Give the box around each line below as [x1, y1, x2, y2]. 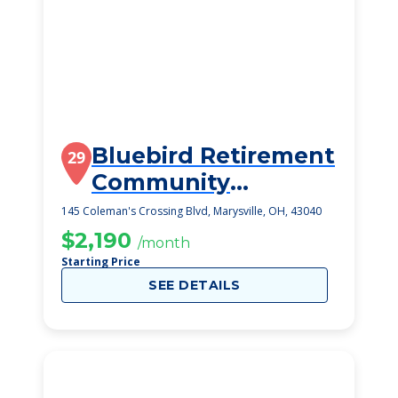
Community [92, 169, 230, 195]
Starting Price [61, 254, 140, 269]
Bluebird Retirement [92, 142, 335, 169]
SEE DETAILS [148, 277, 241, 293]
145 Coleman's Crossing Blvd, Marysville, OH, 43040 [61, 203, 322, 219]
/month [138, 235, 190, 251]
